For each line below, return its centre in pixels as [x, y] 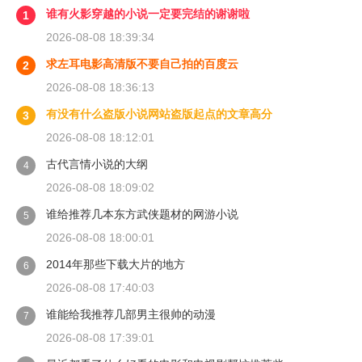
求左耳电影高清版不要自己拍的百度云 [142, 64]
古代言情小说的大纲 [97, 164]
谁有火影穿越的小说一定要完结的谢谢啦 [148, 14]
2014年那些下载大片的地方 [116, 265]
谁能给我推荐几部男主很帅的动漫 [131, 315]
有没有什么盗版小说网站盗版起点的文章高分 [159, 114]
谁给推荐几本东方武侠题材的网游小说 [142, 215]
